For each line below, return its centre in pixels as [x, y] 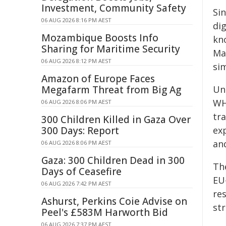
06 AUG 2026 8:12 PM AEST [76, 61]
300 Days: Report [80, 131]
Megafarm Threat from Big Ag [111, 90]
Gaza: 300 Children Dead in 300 [113, 160]
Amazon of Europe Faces [98, 79]
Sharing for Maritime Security [111, 49]
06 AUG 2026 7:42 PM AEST [76, 183]
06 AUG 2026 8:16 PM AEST [76, 20]
